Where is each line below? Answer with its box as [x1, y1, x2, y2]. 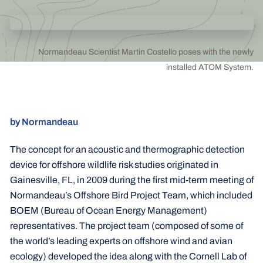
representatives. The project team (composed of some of [9, 221, 243, 231]
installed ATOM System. [166, 63, 254, 72]
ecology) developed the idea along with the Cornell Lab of [9, 251, 247, 261]
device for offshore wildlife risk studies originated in [9, 160, 218, 170]
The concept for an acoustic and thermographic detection [9, 144, 245, 154]
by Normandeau [9, 117, 78, 127]
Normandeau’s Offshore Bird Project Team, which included [9, 190, 252, 200]
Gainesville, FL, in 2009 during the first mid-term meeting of [9, 175, 254, 185]
